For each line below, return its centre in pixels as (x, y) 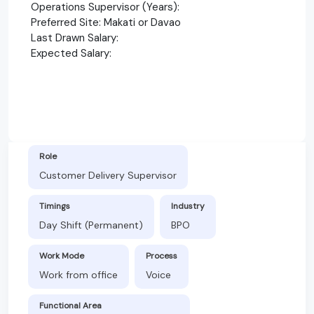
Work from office (78, 274)
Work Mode (62, 255)
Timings (55, 206)
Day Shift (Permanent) (91, 225)
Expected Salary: (71, 53)
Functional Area (70, 305)
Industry (188, 206)
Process (162, 255)
